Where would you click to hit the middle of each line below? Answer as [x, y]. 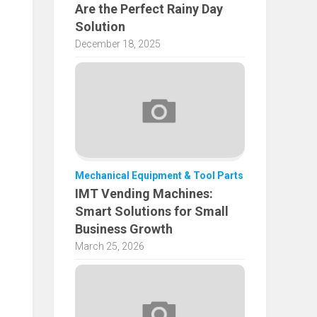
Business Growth [124, 229]
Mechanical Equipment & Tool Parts [159, 175]
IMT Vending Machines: [144, 193]
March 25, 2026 [110, 246]
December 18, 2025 [118, 44]
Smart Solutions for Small [152, 211]
